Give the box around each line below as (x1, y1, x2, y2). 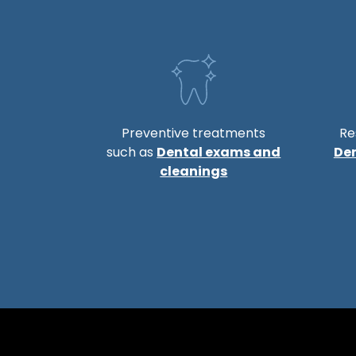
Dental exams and (157, 143, 281, 161)
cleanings (160, 162, 228, 180)
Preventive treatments (122, 124, 266, 142)
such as (106, 143, 157, 161)
